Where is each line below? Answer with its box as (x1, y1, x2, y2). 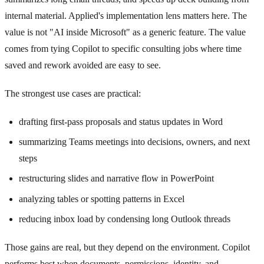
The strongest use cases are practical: (5, 88, 141, 98)
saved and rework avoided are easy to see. (5, 60, 161, 70)
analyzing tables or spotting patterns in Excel (19, 193, 184, 204)
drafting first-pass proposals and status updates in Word (19, 116, 223, 127)
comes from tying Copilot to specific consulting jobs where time (5, 43, 242, 54)
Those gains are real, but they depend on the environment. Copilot (5, 242, 250, 253)
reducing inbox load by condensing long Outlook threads (19, 214, 230, 225)
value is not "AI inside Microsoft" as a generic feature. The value (5, 27, 246, 37)
